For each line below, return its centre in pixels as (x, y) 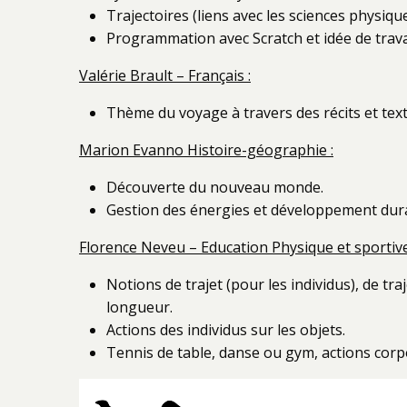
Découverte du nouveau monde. (215, 187)
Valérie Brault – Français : (165, 75)
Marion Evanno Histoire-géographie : (206, 150)
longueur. (139, 307)
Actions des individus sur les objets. (226, 330)
